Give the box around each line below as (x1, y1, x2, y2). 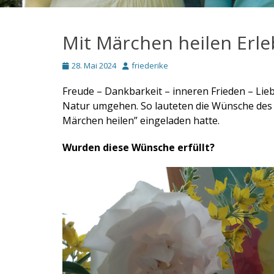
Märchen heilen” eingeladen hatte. (62, 114, 220, 127)
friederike (131, 60, 168, 71)
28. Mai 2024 (72, 60, 116, 71)
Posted (62, 59, 88, 70)
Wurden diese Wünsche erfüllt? (62, 141, 215, 154)
